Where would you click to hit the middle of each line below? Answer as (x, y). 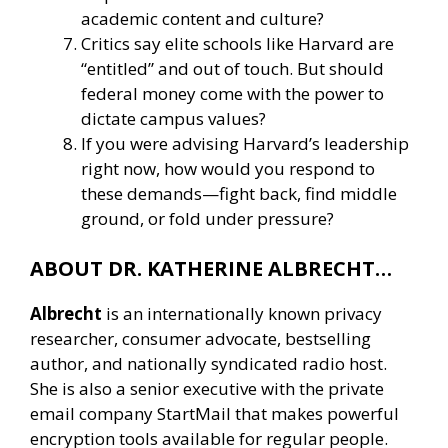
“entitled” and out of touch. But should (232, 69)
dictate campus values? (173, 119)
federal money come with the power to (232, 94)
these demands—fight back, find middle (239, 194)
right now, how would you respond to (228, 169)
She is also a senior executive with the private (207, 388)
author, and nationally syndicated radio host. (208, 363)
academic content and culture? (202, 19)
